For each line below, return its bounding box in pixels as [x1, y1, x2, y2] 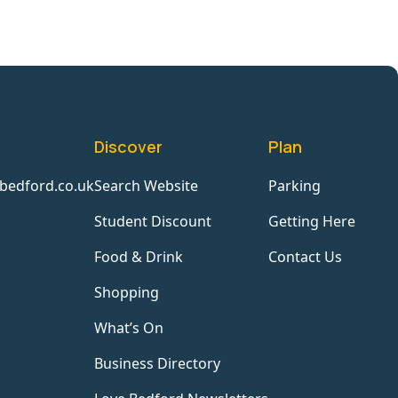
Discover [94, 136, 163, 158]
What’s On [94, 318, 163, 338]
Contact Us [268, 247, 342, 267]
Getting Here [268, 211, 355, 232]
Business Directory [94, 354, 220, 374]
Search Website [94, 176, 198, 196]
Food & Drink [94, 247, 183, 267]
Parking [268, 176, 321, 196]
